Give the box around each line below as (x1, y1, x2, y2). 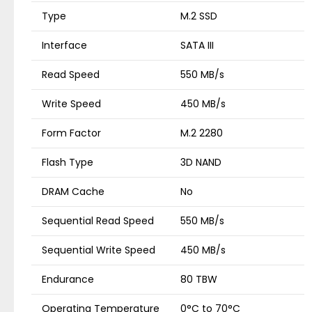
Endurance (42, 272, 94, 286)
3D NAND (180, 155, 221, 169)
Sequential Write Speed (42, 243, 155, 257)
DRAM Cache (42, 185, 104, 198)
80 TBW (180, 272, 217, 286)
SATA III (180, 38, 214, 52)
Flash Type (42, 155, 93, 169)
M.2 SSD (180, 9, 217, 23)
